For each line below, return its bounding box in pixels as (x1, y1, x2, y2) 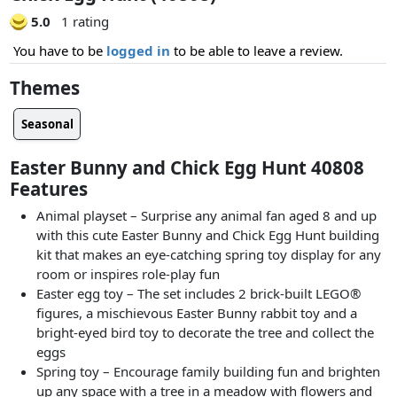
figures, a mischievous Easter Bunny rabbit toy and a (36, 304, 358, 323)
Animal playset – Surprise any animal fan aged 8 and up (36, 206, 378, 225)
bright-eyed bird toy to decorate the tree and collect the (36, 323, 375, 342)
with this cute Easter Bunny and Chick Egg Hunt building (36, 226, 380, 245)
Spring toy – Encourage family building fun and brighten (36, 362, 381, 381)
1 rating (57, 12, 109, 30)
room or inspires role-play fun (36, 265, 221, 284)
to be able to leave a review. (170, 41, 343, 59)
